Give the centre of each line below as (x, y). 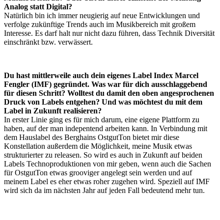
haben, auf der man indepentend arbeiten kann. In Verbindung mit (106, 129)
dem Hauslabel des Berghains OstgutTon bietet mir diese (92, 137)
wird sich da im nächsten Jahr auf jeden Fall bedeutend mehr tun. (104, 191)
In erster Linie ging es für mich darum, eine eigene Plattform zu (102, 120)
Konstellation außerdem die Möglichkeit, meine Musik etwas (98, 146)
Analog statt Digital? (38, 7)
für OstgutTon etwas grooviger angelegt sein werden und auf (98, 173)
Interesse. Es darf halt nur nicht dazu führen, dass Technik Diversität (109, 33)
